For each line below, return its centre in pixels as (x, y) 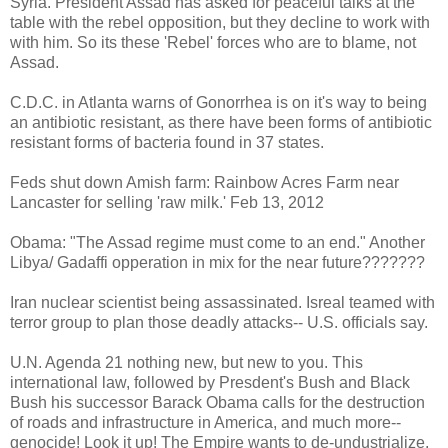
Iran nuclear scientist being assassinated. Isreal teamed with (222, 302)
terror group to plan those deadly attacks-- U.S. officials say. (219, 322)
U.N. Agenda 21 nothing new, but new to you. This (186, 362)
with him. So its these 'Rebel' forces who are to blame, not (213, 42)
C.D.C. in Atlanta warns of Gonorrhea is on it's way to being (218, 102)
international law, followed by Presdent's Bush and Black (210, 382)
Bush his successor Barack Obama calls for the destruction (217, 402)
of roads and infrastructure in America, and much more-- (205, 422)
